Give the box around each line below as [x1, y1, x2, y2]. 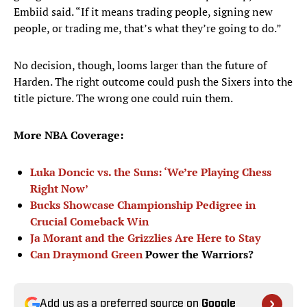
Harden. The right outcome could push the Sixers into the [14, 74, 293, 90]
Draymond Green [53, 247, 143, 262]
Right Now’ [30, 181, 88, 197]
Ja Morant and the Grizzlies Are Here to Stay [30, 230, 260, 246]
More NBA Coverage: [14, 127, 123, 143]
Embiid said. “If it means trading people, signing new [14, 4, 273, 20]
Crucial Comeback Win [30, 214, 149, 230]
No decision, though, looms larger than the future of [14, 58, 267, 73]
